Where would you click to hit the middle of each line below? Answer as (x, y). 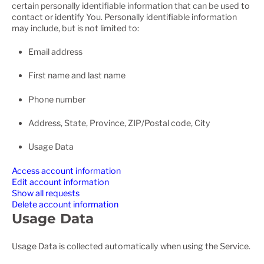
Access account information (66, 170)
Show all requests (46, 193)
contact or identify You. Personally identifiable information (124, 16)
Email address (56, 51)
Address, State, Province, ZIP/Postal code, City (120, 123)
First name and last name (77, 75)
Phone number (57, 99)
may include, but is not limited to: (75, 28)
